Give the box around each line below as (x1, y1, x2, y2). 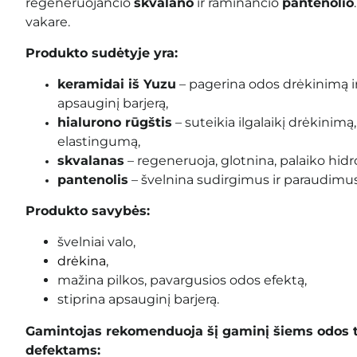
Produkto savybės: (25, 202, 150, 218)
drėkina (57, 253, 106, 269)
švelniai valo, (57, 233, 135, 249)
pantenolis (57, 171, 128, 187)
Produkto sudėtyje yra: (25, 45, 178, 61)
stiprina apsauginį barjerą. (57, 291, 219, 307)
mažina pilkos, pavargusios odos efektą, (57, 272, 307, 288)
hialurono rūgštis (57, 114, 172, 130)
